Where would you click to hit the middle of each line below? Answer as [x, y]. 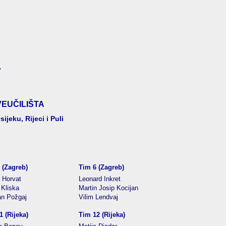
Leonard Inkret [100, 179]
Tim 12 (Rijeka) [102, 215]
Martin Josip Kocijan [108, 188]
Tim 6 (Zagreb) [101, 167]
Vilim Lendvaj [98, 197]
